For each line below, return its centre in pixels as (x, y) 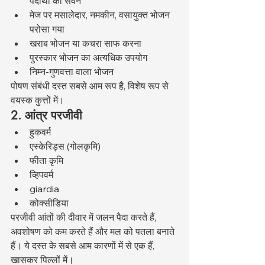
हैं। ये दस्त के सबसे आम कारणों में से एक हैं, (84, 246)
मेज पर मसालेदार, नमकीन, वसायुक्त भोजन (101, 15)
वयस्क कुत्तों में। (38, 100)
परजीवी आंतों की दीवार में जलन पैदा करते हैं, (85, 217)
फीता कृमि (46, 161)
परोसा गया (47, 29)
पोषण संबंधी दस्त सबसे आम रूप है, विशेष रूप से (91, 86)
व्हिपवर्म (41, 175)
